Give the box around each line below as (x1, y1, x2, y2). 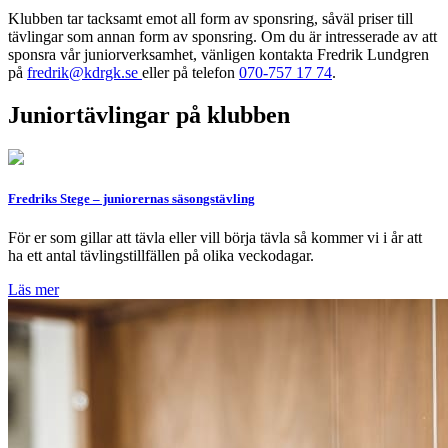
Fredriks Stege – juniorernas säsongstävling (8, 190, 255, 206)
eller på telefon (142, 63, 239, 81)
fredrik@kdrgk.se (27, 63, 142, 81)
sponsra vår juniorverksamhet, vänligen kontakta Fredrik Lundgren (8, 45, 429, 63)
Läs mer (8, 281, 59, 299)
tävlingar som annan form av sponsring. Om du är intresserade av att (8, 27, 437, 45)
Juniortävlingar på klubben (8, 101, 290, 128)
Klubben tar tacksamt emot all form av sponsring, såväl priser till (8, 9, 413, 27)
